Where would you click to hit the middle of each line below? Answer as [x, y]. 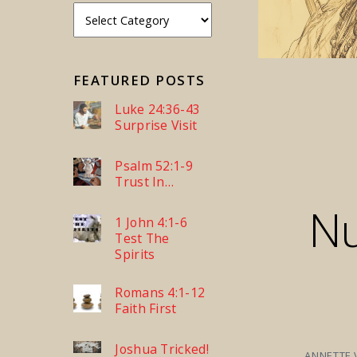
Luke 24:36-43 [158, 110]
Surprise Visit [156, 126]
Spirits [135, 255]
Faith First [146, 309]
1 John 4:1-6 [151, 223]
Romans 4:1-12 [160, 293]
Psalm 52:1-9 [154, 166]
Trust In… [145, 182]
